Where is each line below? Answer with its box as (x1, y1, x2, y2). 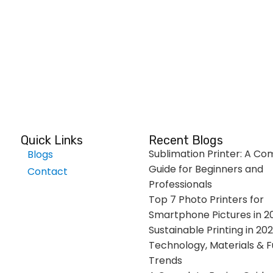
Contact (27, 165, 68, 179)
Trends (149, 253, 182, 268)
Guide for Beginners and (149, 162, 263, 176)
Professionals (149, 177, 212, 191)
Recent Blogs (149, 133, 223, 147)
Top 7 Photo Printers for (149, 193, 264, 207)
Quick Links (21, 133, 83, 147)
